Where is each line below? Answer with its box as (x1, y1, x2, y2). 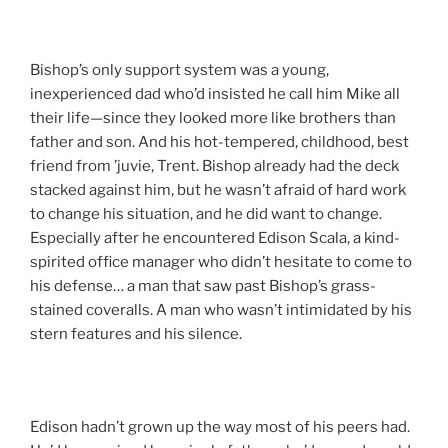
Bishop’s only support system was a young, (30, 60, 329, 79)
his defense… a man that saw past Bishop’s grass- (30, 276, 376, 295)
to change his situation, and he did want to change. (30, 204, 382, 223)
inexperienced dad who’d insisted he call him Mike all (30, 84, 400, 103)
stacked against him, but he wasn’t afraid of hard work (30, 180, 406, 199)
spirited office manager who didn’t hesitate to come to (30, 252, 412, 271)
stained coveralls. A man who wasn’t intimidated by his (30, 300, 412, 319)
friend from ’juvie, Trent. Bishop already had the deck (30, 156, 399, 175)
